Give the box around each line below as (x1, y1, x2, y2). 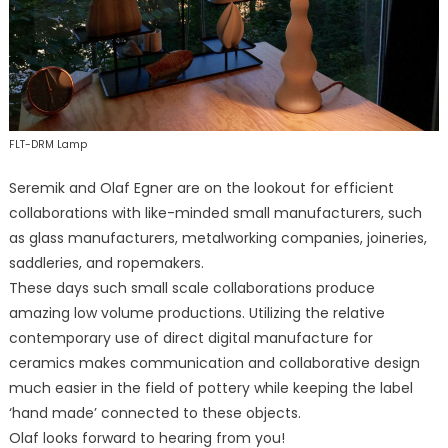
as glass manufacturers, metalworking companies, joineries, (8, 228, 427, 249)
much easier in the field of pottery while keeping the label (8, 378, 413, 399)
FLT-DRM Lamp (8, 137, 87, 153)
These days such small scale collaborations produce (8, 278, 375, 299)
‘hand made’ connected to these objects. (8, 403, 301, 424)
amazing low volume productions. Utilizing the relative (8, 303, 385, 324)
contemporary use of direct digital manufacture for (8, 328, 373, 349)
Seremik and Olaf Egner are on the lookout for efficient (8, 178, 394, 199)
